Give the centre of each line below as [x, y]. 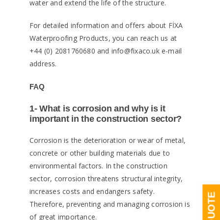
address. [43, 64]
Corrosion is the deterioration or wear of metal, [108, 140]
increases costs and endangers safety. [92, 192]
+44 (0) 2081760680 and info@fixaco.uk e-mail [106, 51]
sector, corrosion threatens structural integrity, [106, 179]
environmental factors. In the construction [98, 166]
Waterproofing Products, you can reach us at [103, 38]
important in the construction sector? [106, 119]
